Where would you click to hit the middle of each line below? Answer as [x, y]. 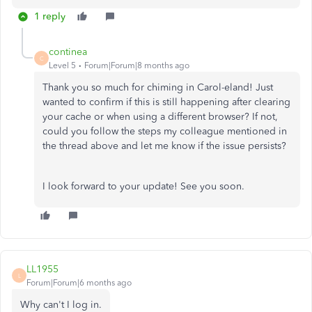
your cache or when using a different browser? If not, [160, 117]
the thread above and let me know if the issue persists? [164, 146]
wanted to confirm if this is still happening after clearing [166, 102]
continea [68, 52]
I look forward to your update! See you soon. [145, 186]
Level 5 [62, 65]
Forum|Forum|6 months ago [79, 283]
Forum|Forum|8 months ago [137, 65]
